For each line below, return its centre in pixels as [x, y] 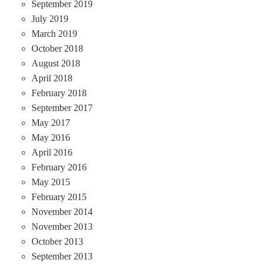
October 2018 [57, 48]
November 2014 [62, 211]
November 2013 [62, 226]
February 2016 [59, 167]
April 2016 [52, 152]
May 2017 [50, 122]
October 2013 [57, 241]
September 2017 [62, 107]
